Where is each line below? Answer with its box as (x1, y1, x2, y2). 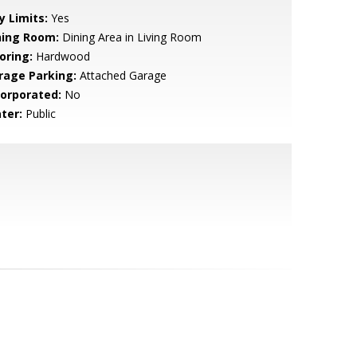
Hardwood (32, 49, 90, 64)
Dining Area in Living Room (58, 29, 202, 45)
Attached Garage (76, 68, 167, 83)
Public (22, 106, 56, 121)
